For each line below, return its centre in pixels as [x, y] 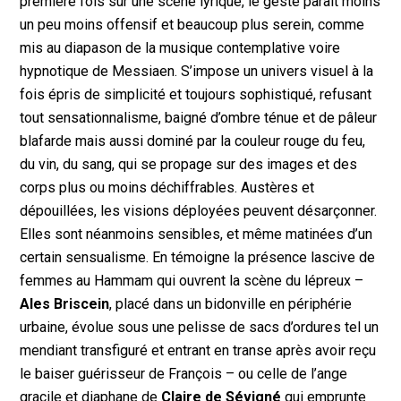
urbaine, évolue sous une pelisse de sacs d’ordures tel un [200, 328]
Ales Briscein [65, 304]
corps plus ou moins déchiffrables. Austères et [167, 188]
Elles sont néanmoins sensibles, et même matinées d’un [196, 235]
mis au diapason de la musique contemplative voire [180, 48]
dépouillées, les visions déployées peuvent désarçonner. [199, 211]
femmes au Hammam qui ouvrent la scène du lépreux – [192, 281]
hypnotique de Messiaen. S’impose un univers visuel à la [197, 72]
